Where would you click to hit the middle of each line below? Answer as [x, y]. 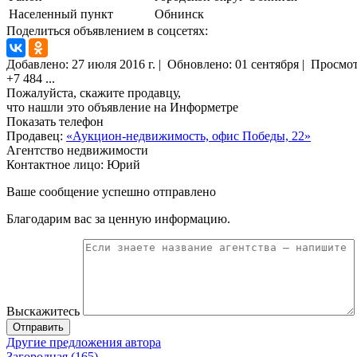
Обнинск [179, 14]
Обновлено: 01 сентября [233, 65]
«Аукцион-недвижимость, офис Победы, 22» [188, 136]
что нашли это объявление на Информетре [122, 108]
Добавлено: [39, 65]
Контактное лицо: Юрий [73, 165]
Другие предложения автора [84, 343]
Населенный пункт [61, 14]
